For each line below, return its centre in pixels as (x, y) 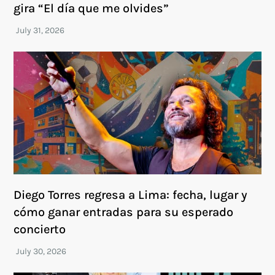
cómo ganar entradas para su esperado (124, 212)
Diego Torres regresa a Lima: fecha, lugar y (131, 195)
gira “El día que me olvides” (91, 9)
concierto (40, 230)
